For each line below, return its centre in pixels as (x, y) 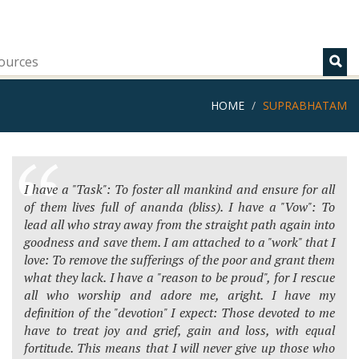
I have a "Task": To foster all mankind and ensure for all (179, 189)
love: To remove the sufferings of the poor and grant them (179, 260)
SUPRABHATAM (305, 105)
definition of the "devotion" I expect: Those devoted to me (179, 313)
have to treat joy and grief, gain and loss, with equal (179, 330)
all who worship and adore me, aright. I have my (179, 295)
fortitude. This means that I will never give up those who (179, 348)
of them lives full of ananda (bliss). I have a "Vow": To (179, 207)
